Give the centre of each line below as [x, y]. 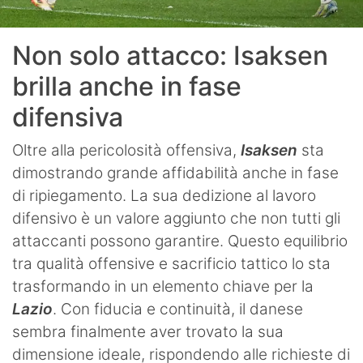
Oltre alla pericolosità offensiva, [126, 151]
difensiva [68, 117]
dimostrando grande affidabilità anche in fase [175, 173]
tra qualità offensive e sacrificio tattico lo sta [171, 264]
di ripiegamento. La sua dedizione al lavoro [164, 196]
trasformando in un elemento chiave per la [163, 287]
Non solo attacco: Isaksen [170, 56]
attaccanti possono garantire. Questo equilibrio [180, 241]
